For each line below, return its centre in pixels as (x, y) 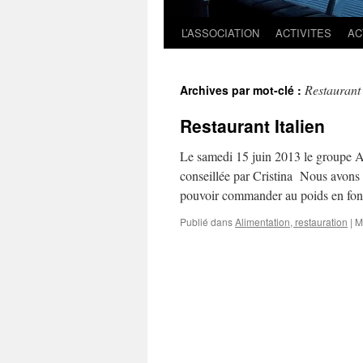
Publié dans (206, 222)
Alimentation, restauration (291, 222)
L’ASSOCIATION (220, 33)
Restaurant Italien (252, 126)
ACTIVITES (303, 33)
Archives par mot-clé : (242, 90)
